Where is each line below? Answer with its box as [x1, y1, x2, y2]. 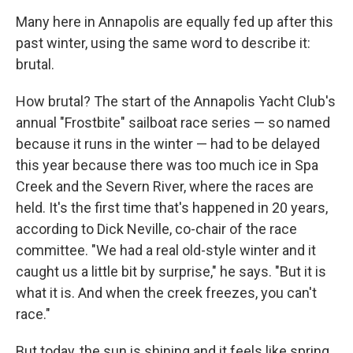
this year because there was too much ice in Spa [16, 157, 318, 173]
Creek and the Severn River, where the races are [16, 178, 314, 195]
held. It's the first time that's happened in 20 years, [16, 199, 328, 216]
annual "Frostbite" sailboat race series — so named [16, 114, 330, 131]
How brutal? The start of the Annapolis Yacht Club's [16, 93, 336, 110]
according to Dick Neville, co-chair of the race [16, 221, 297, 237]
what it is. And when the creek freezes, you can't [16, 284, 317, 301]
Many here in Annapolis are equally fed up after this [16, 13, 333, 30]
